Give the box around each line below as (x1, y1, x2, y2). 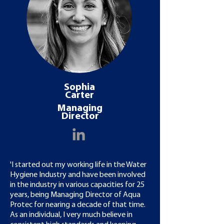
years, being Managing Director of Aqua (10, 191, 140, 199)
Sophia (64, 82, 95, 92)
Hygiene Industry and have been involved (10, 171, 145, 179)
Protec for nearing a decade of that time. (10, 201, 145, 209)
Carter (65, 90, 94, 100)
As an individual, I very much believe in (10, 211, 132, 219)
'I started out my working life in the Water (10, 161, 146, 169)
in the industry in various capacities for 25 (10, 181, 144, 189)
